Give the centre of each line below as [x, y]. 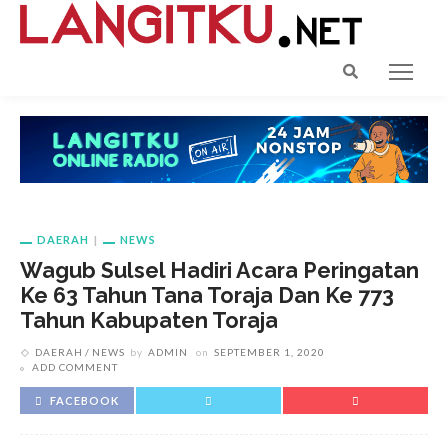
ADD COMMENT [75, 367]
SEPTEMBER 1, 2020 [269, 352]
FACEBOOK [84, 401]
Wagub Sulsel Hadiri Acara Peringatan [219, 271]
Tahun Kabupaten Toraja [149, 321]
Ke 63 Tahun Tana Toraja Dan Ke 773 [207, 296]
